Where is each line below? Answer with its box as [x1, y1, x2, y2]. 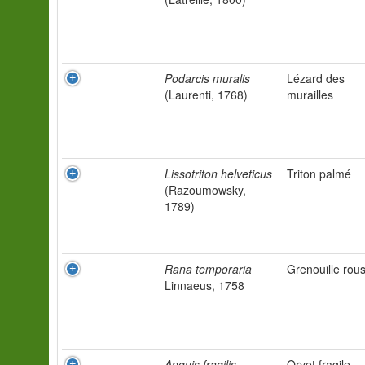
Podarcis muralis [165, 70, 250, 86]
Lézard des [287, 70, 345, 86]
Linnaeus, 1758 [165, 277, 244, 293]
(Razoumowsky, [165, 182, 246, 198]
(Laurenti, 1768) [165, 86, 248, 103]
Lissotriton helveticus [165, 165, 272, 182]
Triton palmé [287, 165, 351, 182]
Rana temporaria [165, 261, 252, 277]
